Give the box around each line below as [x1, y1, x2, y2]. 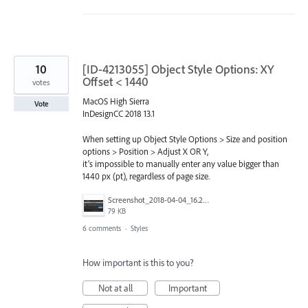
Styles [131, 223, 148, 233]
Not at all [98, 281, 133, 294]
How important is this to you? [82, 256, 194, 269]
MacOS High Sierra [82, 96, 149, 107]
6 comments [82, 223, 121, 233]
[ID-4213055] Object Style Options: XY [82, 61, 274, 78]
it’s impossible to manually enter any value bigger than [82, 157, 279, 169]
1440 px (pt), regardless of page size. [82, 170, 210, 181]
